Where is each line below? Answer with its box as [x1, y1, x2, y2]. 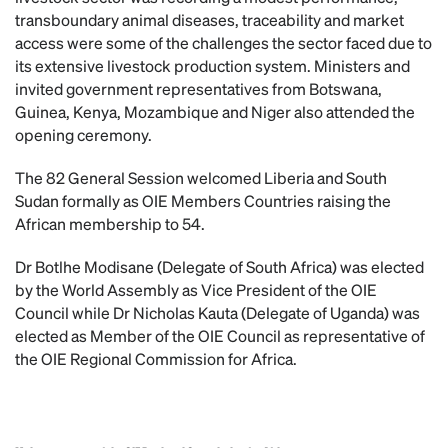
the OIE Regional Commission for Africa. [15, 348, 297, 369]
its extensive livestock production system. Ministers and [15, 55, 410, 76]
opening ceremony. [15, 124, 152, 145]
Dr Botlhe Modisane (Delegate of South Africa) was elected [15, 256, 424, 277]
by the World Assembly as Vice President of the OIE [15, 279, 377, 300]
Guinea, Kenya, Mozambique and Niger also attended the [15, 101, 415, 122]
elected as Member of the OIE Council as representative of [15, 325, 425, 346]
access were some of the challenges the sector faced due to [15, 32, 432, 53]
